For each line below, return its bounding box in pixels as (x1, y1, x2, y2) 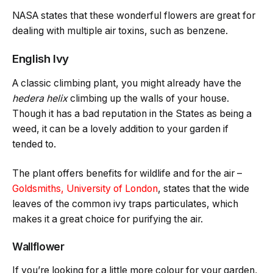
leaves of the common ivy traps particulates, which (12, 197, 238, 210)
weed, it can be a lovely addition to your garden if (12, 123, 229, 135)
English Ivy (12, 52, 69, 66)
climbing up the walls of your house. (70, 93, 229, 105)
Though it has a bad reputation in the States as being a (12, 108, 252, 120)
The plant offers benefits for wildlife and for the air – (12, 167, 242, 179)
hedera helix (12, 93, 70, 105)
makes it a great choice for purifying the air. (12, 213, 203, 225)
